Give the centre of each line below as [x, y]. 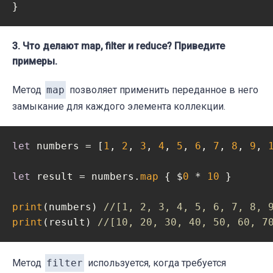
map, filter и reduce [124, 46]
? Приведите [196, 46]
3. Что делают [47, 46]
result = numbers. [85, 176]
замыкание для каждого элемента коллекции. [119, 106]
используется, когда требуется [156, 263]
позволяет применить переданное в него [163, 90]
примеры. [35, 61]
